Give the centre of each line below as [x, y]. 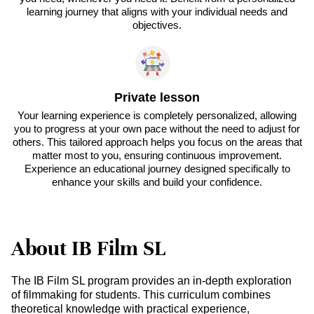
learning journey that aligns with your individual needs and [157, 12]
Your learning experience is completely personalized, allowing [157, 116]
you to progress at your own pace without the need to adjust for [157, 129]
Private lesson [157, 98]
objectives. [157, 25]
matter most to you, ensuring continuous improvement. [157, 156]
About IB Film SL [88, 249]
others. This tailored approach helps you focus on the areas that [157, 142]
